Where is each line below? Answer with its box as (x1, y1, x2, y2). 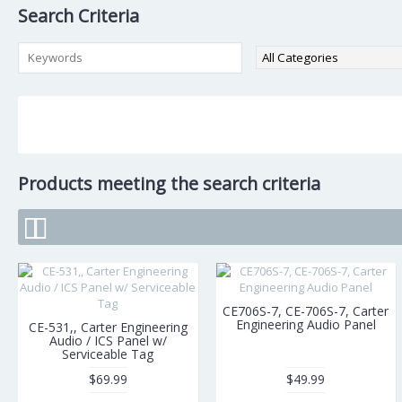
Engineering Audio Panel (235, 316, 376, 333)
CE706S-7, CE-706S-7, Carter (223, 302, 389, 319)
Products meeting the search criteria (18, 171, 320, 196)
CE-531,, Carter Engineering (28, 319, 188, 336)
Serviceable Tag (62, 345, 153, 363)
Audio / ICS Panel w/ (48, 332, 167, 349)
